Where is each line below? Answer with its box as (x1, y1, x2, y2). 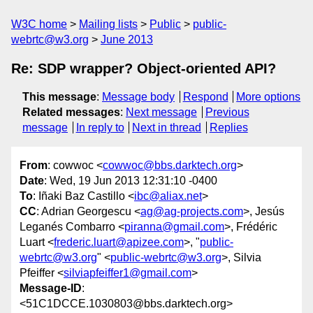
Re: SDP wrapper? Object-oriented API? (11, 61, 276, 76)
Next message (126, 106, 197, 118)
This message (22, 91, 96, 103)
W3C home (11, 18, 67, 30)
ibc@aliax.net (134, 190, 202, 203)
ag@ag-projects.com (140, 205, 243, 218)
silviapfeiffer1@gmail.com (64, 267, 191, 279)
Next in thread (132, 122, 202, 133)
